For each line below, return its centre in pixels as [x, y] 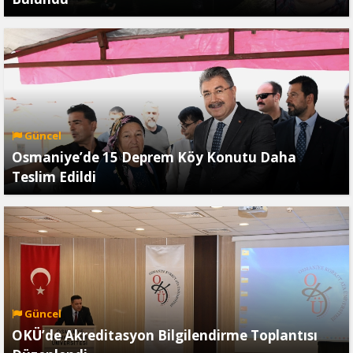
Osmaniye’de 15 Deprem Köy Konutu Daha [154, 158]
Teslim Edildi [56, 177]
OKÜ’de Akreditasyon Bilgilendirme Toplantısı [165, 336]
